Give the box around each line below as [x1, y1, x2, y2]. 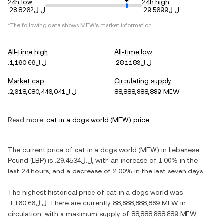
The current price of [8, 146, 75, 154]
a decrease [66, 167, 102, 175]
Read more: [8, 116, 45, 124]
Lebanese [169, 146, 199, 154]
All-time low [114, 48, 152, 56]
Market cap [8, 77, 44, 85]
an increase [111, 156, 147, 164]
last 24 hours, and [8, 167, 66, 175]
